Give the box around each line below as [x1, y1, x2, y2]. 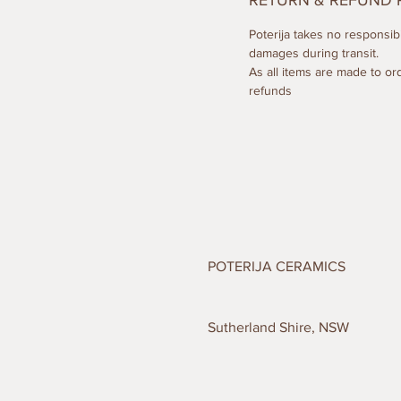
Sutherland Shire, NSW [208, 320, 349, 336]
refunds [249, 83, 292, 98]
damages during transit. [249, 46, 379, 61]
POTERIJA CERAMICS [208, 259, 346, 275]
